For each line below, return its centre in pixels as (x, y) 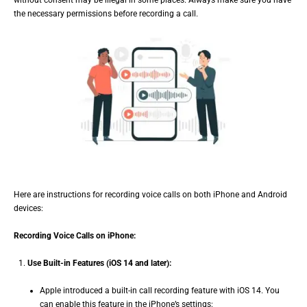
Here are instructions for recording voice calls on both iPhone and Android (150, 195)
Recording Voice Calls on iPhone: (75, 236)
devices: (28, 208)
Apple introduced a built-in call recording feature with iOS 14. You (160, 291)
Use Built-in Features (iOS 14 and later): (99, 263)
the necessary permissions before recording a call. (106, 14)
